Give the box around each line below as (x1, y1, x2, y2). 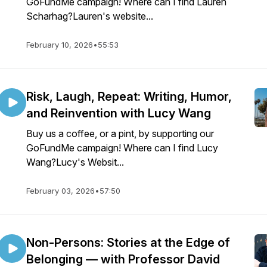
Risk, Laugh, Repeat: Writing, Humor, (26, 89, 232, 104)
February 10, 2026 (26, 40, 93, 49)
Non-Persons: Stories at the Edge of (26, 235, 230, 250)
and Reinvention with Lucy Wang (26, 106, 211, 120)
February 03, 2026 (26, 186, 95, 195)
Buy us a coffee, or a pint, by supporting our (26, 128, 214, 139)
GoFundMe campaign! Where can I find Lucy (26, 142, 218, 154)
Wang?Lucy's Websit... (26, 156, 124, 168)
